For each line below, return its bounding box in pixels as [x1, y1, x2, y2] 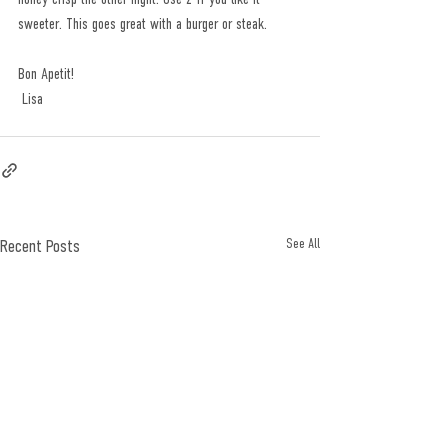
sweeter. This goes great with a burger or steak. [18, 14, 267, 33]
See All [286, 235, 320, 252]
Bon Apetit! [18, 64, 74, 83]
